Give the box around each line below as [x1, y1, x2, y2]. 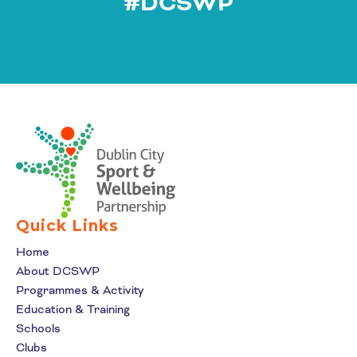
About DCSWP [16, 263, 100, 278]
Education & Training [16, 301, 130, 316]
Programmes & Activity [16, 282, 143, 297]
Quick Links [16, 216, 119, 235]
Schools [16, 320, 61, 335]
